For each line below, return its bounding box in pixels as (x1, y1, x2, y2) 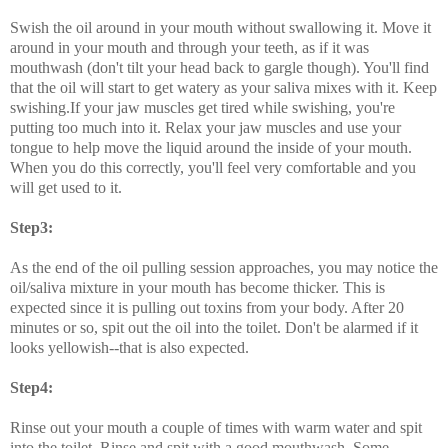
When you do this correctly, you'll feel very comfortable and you (10, 158, 416, 176)
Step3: (10, 218, 53, 236)
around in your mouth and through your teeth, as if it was (10, 38, 369, 56)
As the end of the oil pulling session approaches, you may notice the (10, 258, 438, 276)
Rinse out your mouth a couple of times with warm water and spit (10, 418, 422, 436)
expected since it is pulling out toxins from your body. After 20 (10, 298, 404, 316)
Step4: (10, 378, 53, 396)
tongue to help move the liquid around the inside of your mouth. (10, 138, 412, 156)
